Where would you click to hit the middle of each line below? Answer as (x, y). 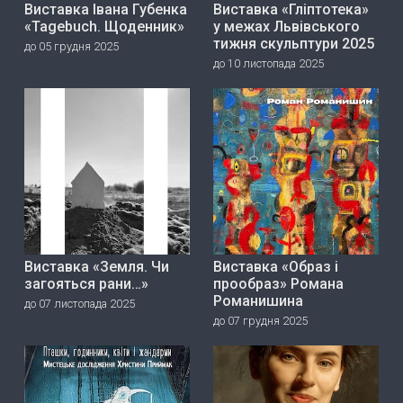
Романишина (258, 300)
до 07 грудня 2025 (260, 320)
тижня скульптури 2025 (293, 44)
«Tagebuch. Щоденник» (104, 27)
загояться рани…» (86, 283)
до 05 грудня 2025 (71, 47)
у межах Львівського (286, 27)
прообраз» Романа (278, 283)
